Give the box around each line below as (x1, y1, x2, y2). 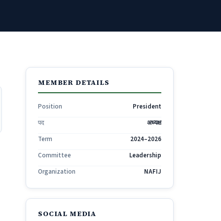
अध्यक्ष (147, 118, 161, 127)
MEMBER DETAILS (38, 77, 110, 87)
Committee (38, 151, 71, 160)
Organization (38, 167, 75, 176)
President (133, 102, 161, 111)
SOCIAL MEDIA (38, 209, 97, 219)
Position (38, 102, 62, 111)
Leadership (129, 151, 161, 160)
